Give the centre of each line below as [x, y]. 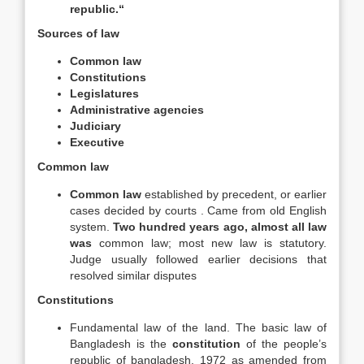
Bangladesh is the [121, 344]
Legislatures [104, 93]
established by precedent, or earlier [234, 194]
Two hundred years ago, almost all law [220, 227]
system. [92, 227]
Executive [97, 142]
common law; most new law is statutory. [213, 243]
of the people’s [284, 344]
